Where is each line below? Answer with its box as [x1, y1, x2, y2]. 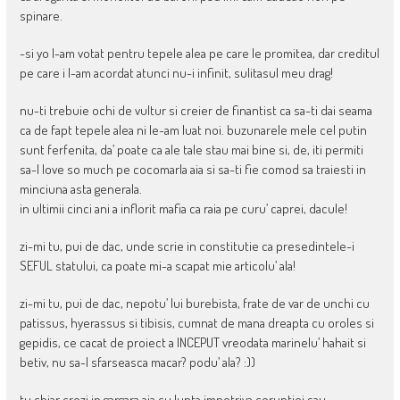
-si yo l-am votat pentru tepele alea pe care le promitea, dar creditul [19, 45, 379, 62]
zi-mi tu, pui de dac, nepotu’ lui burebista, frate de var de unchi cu [19, 295, 370, 312]
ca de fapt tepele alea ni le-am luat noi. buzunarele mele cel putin [19, 121, 367, 139]
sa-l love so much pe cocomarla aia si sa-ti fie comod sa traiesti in [19, 161, 366, 179]
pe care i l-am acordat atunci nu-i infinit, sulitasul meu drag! [19, 64, 333, 82]
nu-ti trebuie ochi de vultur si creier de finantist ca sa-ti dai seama [19, 102, 372, 120]
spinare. [19, 7, 62, 25]
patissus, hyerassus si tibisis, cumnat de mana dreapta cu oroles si [19, 314, 374, 332]
